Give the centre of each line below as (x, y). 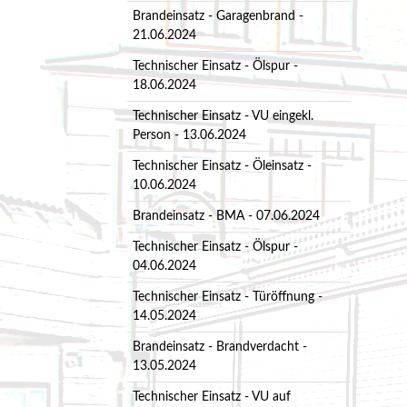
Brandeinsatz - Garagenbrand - (218, 17)
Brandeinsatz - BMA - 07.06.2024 (226, 217)
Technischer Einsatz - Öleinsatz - (222, 167)
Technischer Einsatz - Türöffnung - (227, 298)
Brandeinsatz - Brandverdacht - (219, 347)
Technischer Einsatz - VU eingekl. (223, 117)
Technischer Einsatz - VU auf (211, 397)
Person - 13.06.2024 (189, 136)
